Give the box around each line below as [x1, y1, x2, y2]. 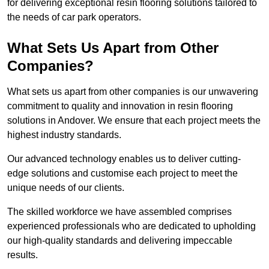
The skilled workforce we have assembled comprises [7, 207, 232, 217]
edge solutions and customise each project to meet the [7, 168, 238, 179]
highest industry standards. [7, 130, 121, 141]
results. [7, 250, 40, 261]
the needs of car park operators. [7, 12, 141, 23]
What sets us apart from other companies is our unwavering [7, 86, 258, 97]
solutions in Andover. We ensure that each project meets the [7, 115, 261, 126]
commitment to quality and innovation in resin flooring [7, 101, 233, 112]
